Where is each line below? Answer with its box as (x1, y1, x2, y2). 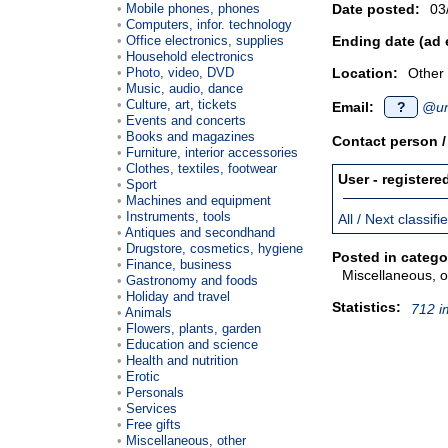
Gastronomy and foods (126, 272, 258, 288)
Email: (332, 99, 374, 115)
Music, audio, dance (126, 80, 243, 96)
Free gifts (126, 416, 181, 432)
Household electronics (126, 48, 254, 64)
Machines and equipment (126, 192, 271, 208)
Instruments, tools (126, 208, 231, 224)
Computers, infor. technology (126, 16, 292, 32)
